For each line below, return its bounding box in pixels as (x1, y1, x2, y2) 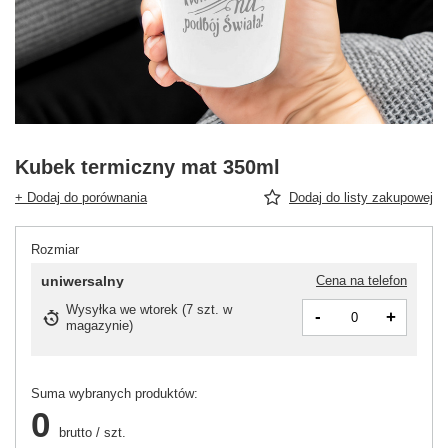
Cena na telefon (316, 273, 407, 289)
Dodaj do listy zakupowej (289, 190, 433, 206)
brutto (55, 425, 92, 441)
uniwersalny (41, 273, 124, 290)
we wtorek (120, 301, 182, 317)
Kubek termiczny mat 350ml (15, 156, 280, 179)
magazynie (66, 317, 129, 333)
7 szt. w (186, 301, 232, 317)
